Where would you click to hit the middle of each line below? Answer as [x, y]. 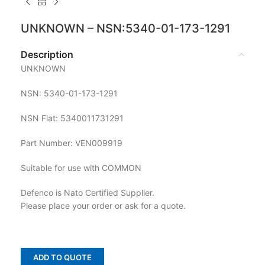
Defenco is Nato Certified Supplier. [88, 192]
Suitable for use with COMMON [81, 167]
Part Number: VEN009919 [72, 143]
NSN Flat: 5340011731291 [72, 118]
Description [47, 54]
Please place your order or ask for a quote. [103, 205]
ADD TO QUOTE [62, 257]
